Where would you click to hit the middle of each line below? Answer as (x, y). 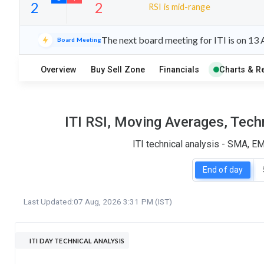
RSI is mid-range (179, 6)
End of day (223, 170)
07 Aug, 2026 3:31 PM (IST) (123, 201)
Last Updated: (49, 201)
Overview (59, 70)
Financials (179, 70)
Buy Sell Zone (118, 70)
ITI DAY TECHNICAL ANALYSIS (77, 240)
